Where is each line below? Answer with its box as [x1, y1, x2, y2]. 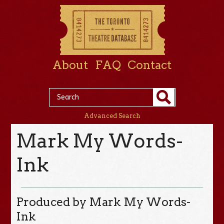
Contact [127, 58, 171, 72]
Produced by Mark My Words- [16, 194, 191, 209]
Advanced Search [83, 111, 140, 119]
